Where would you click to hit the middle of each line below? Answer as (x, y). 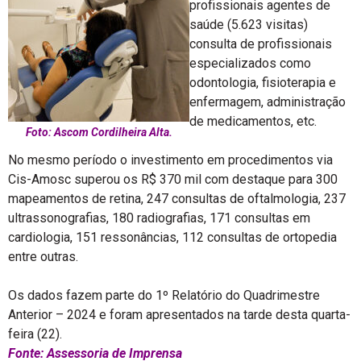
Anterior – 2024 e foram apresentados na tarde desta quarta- (179, 315)
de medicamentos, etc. (253, 121)
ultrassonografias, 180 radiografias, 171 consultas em (159, 218)
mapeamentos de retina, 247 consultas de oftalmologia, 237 (177, 199)
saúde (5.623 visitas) (249, 25)
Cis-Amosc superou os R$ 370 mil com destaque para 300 (173, 179)
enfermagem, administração (268, 102)
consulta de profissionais (261, 44)
